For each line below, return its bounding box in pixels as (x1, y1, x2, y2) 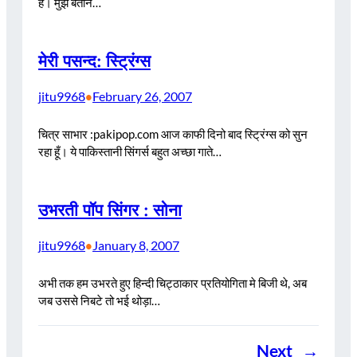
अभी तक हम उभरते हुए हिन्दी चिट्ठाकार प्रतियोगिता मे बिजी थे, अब (38, 275, 307, 290)
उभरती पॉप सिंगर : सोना (38, 198, 182, 222)
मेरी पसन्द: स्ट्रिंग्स (38, 49, 151, 74)
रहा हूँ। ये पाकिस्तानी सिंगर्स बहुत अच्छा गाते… (38, 143, 222, 159)
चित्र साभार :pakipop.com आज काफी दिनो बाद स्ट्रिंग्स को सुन (38, 126, 308, 141)
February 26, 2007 (92, 88, 192, 104)
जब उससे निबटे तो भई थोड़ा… (38, 292, 160, 308)
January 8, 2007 (92, 237, 179, 253)
